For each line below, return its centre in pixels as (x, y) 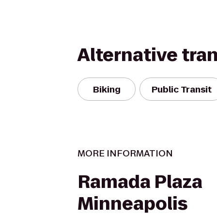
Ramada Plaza (140, 182)
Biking (107, 89)
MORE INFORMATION (125, 153)
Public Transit (182, 89)
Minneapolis (132, 204)
